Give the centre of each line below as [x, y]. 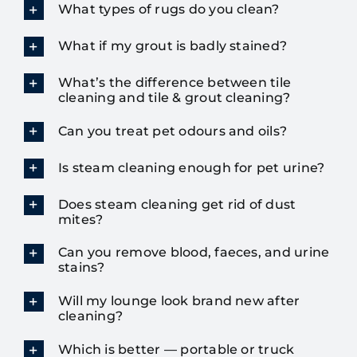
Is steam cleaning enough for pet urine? [191, 167]
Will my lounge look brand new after [179, 301]
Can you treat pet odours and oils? [173, 131]
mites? [80, 219]
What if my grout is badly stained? [173, 45]
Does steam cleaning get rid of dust [177, 204]
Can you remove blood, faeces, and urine [194, 253]
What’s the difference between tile [175, 82]
